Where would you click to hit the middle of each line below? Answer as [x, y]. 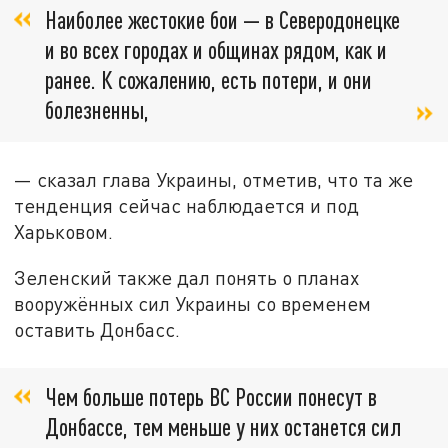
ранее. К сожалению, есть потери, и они [208, 80]
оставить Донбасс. [97, 330]
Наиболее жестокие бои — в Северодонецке [222, 20]
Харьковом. [64, 232]
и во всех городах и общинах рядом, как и [216, 50]
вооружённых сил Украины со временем [193, 304]
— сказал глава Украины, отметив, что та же [214, 180]
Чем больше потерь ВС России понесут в [211, 397]
